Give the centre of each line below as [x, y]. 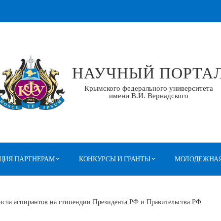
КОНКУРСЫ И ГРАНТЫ [114, 159]
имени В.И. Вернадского [148, 96]
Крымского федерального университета [148, 89]
